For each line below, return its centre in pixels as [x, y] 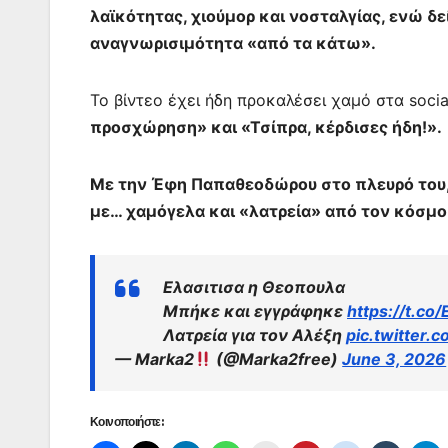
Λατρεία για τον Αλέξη [254, 335]
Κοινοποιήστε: [127, 422]
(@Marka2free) [277, 359]
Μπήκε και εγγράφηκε [255, 311]
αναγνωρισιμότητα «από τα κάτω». [233, 43]
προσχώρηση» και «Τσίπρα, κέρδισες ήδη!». [266, 127]
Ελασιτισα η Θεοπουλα [254, 287]
